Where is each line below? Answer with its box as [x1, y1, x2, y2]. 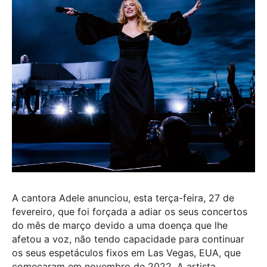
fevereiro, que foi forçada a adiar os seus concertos [12, 205, 247, 218]
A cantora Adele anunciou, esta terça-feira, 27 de [12, 191, 234, 204]
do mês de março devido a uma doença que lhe [12, 219, 228, 231]
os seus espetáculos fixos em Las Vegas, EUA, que [12, 246, 241, 259]
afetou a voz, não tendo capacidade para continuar [12, 232, 244, 245]
